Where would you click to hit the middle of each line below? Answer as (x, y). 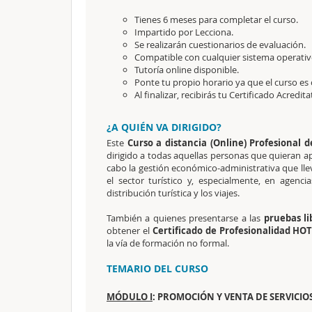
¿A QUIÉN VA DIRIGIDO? (164, 127)
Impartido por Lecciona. (184, 32)
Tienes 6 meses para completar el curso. (216, 19)
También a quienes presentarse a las (185, 218)
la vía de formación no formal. (168, 243)
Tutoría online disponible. (187, 70)
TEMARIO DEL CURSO (157, 268)
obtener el (130, 231)
